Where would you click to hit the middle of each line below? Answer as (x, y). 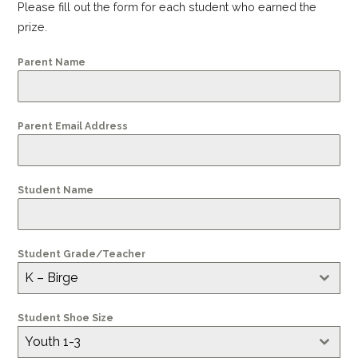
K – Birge (52, 277)
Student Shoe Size (66, 318)
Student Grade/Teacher (82, 254)
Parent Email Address (73, 126)
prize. (33, 26)
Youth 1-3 (53, 341)
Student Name (56, 190)
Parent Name (52, 62)
